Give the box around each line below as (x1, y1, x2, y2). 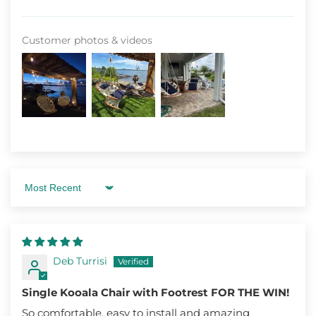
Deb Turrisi (53, 254, 107, 267)
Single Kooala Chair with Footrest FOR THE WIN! (22, 285, 289, 299)
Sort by (21, 186, 57, 199)
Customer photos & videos (22, 34, 152, 47)
